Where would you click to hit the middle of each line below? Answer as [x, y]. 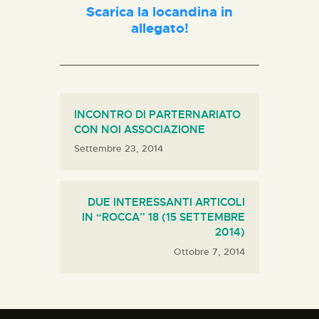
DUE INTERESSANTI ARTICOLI [166, 203]
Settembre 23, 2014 [119, 149]
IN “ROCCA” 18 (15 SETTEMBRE [163, 218]
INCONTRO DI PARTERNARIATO [157, 114]
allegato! [159, 28]
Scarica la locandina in [159, 12]
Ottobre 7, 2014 [209, 251]
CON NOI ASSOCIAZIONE [140, 129]
